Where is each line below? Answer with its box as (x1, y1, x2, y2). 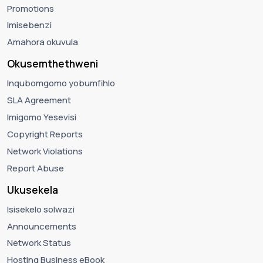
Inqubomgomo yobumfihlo (7, 77, 115, 90)
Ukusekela (7, 183, 58, 197)
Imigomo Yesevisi (7, 111, 76, 123)
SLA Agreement (7, 94, 71, 107)
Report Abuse (7, 161, 64, 174)
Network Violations (7, 144, 83, 157)
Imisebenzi (7, 19, 52, 32)
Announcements (7, 220, 76, 232)
